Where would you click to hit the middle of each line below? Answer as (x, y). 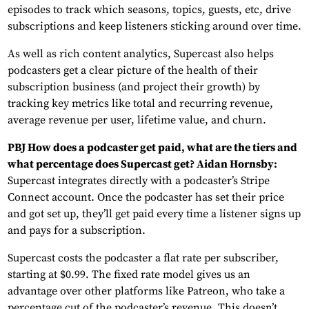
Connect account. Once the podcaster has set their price (146, 198)
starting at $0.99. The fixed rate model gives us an (129, 275)
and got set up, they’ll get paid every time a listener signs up (154, 214)
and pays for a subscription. (77, 231)
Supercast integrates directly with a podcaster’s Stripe (139, 181)
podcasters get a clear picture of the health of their (133, 71)
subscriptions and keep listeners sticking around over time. (154, 27)
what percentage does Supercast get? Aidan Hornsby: (142, 165)
